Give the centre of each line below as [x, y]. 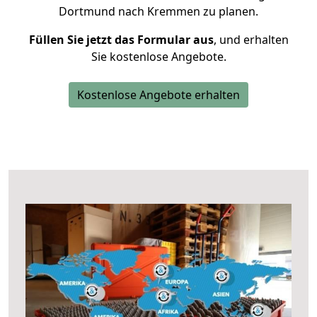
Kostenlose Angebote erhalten [158, 95]
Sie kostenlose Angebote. [158, 57]
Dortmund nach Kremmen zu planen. [158, 11]
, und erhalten [251, 40]
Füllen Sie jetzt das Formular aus [121, 40]
